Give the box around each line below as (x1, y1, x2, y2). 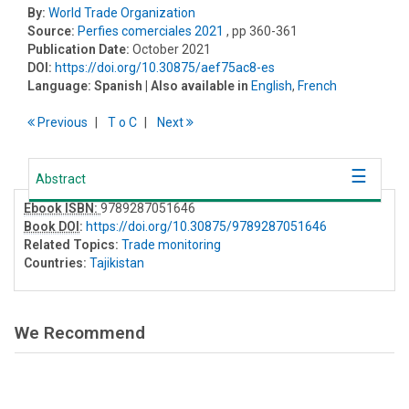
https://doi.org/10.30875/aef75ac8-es (55, 59, 275, 75)
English (251, 78, 292, 93)
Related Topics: (24, 236, 119, 252)
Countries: (24, 255, 87, 270)
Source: (27, 23, 75, 38)
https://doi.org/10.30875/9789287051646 (86, 218, 327, 234)
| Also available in (145, 78, 248, 93)
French (298, 78, 337, 93)
